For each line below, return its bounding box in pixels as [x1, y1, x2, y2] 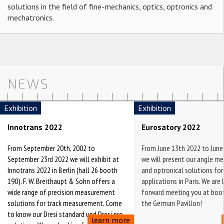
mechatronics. [7, 12, 54, 22]
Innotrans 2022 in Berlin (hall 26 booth [7, 165, 117, 175]
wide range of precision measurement [7, 187, 115, 197]
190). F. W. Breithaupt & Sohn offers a [7, 176, 115, 186]
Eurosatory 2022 [141, 122, 200, 132]
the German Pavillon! [141, 198, 202, 208]
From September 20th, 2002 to [7, 143, 95, 153]
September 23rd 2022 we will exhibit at [7, 154, 119, 164]
